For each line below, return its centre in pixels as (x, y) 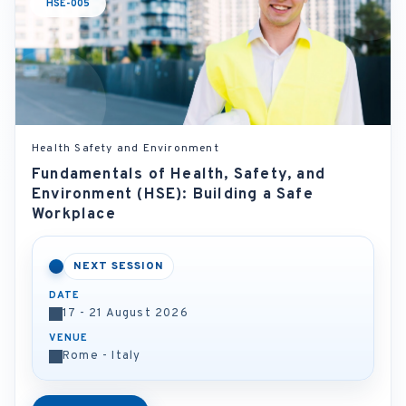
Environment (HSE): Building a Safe (173, 195)
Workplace (74, 215)
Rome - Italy (102, 356)
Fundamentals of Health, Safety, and (179, 175)
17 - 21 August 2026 (126, 314)
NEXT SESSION (119, 266)
